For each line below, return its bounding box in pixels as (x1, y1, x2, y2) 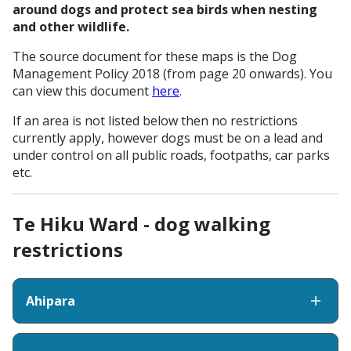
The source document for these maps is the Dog (13, 47, 297, 65)
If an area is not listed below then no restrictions (13, 111, 298, 129)
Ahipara (26, 291, 75, 309)
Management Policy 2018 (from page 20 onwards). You (13, 64, 332, 82)
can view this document (13, 81, 152, 100)
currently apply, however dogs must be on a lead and (13, 128, 323, 147)
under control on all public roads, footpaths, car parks (13, 146, 330, 164)
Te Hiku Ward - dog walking (13, 210, 270, 237)
